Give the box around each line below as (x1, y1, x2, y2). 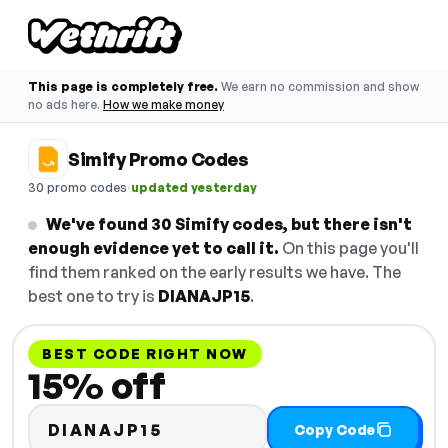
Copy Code (294, 420, 375, 438)
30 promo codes (28, 179, 127, 195)
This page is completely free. (28, 79, 218, 94)
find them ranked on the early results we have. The (28, 262, 401, 282)
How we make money (103, 97, 224, 112)
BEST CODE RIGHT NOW (42, 345, 248, 362)
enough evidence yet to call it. (28, 238, 279, 258)
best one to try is (28, 286, 158, 306)
